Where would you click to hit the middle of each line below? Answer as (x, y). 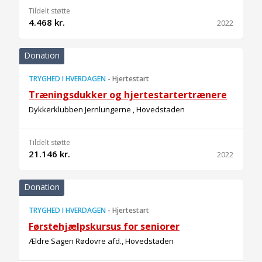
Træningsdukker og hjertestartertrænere (128, 95)
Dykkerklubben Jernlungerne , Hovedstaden (107, 109)
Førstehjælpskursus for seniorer (104, 226)
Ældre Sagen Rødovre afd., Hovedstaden (101, 241)
